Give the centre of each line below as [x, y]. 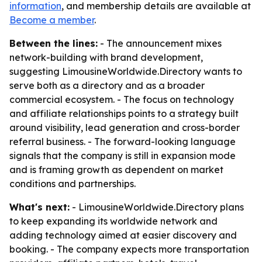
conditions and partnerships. [73, 184]
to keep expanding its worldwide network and [113, 221]
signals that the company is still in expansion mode [123, 156]
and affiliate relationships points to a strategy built [124, 113]
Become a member [52, 20]
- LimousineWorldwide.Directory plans [157, 207]
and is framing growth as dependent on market [116, 170]
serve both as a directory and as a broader [107, 85]
